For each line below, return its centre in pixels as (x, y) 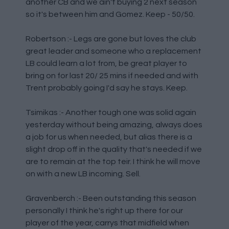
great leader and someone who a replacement (113, 51)
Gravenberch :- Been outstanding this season (111, 199)
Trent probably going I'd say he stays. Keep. (107, 88)
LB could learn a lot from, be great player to (106, 64)
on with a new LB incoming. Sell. (83, 174)
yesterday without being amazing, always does (114, 125)
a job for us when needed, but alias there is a (109, 137)
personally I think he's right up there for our (104, 211)
